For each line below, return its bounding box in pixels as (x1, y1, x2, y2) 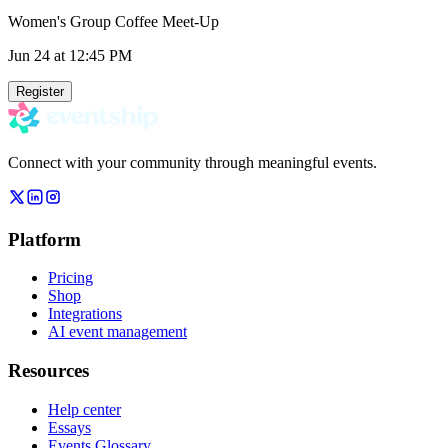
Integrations (48, 305, 122, 323)
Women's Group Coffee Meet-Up (8, 12, 219, 30)
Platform (8, 228, 81, 250)
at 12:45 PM (50, 46, 132, 64)
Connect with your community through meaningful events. (8, 153, 377, 171)
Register (16, 83, 64, 99)
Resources (8, 359, 89, 381)
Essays (48, 418, 91, 436)
